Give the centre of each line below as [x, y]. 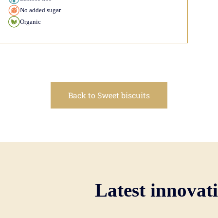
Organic [30, 22]
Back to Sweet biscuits [109, 95]
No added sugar [40, 10]
